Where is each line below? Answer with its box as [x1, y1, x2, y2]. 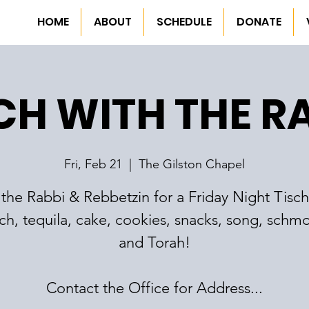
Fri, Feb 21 [64, 157, 122, 172]
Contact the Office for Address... [46, 279, 263, 297]
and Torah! [119, 233, 190, 252]
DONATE [236, 14, 281, 30]
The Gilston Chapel [139, 157, 245, 172]
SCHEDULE [156, 14, 212, 30]
